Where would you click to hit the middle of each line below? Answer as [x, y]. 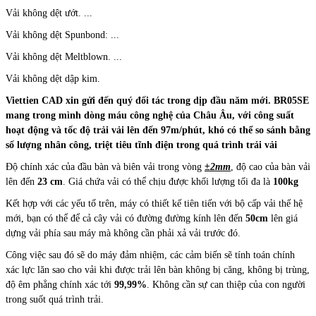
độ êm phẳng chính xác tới [60, 285]
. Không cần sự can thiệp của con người [226, 285]
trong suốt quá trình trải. [55, 300]
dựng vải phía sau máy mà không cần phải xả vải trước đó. [123, 233]
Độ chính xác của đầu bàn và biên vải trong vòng [104, 167]
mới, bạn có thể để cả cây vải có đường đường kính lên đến [126, 219]
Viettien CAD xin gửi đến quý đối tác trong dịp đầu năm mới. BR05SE [157, 101]
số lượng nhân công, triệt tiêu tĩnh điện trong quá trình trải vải [141, 145]
